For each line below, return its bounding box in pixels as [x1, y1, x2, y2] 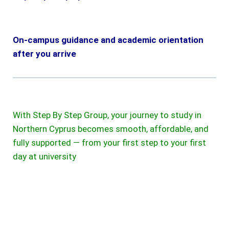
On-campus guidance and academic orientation [13, 34, 203, 45]
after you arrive [13, 48, 76, 59]
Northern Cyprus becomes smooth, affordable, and [13, 123, 209, 134]
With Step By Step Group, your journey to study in [13, 109, 201, 120]
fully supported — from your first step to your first [13, 137, 206, 148]
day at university [13, 151, 76, 162]
